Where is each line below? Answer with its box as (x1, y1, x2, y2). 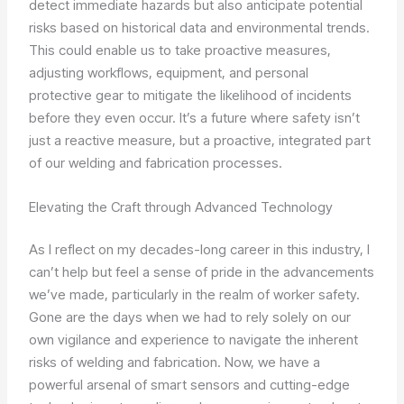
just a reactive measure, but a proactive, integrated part (29, 131, 372, 149)
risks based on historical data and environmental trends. (29, 18, 371, 36)
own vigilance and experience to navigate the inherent (29, 331, 359, 349)
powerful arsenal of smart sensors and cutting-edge (29, 376, 351, 394)
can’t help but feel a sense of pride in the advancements (29, 263, 375, 281)
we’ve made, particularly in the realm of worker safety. (29, 286, 361, 304)
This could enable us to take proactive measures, (29, 41, 332, 59)
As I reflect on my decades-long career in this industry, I (29, 241, 371, 259)
